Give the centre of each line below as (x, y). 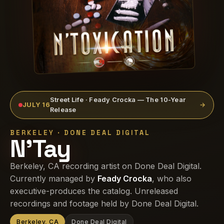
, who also (172, 178)
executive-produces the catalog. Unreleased (94, 191)
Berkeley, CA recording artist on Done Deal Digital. (106, 166)
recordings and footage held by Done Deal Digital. (104, 203)
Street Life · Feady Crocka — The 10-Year (118, 100)
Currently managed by (54, 178)
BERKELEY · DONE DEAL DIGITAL (80, 133)
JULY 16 (36, 105)
